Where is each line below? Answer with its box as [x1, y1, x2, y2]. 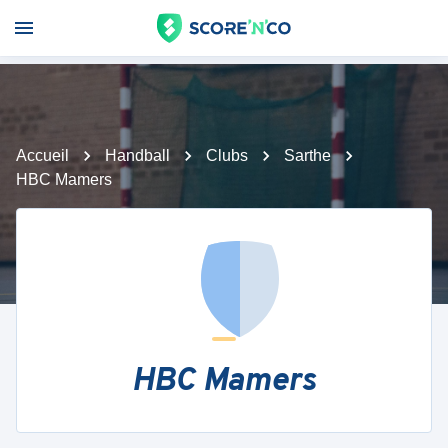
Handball [105, 147, 170, 164]
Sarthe [284, 147, 331, 164]
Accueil [16, 147, 69, 164]
